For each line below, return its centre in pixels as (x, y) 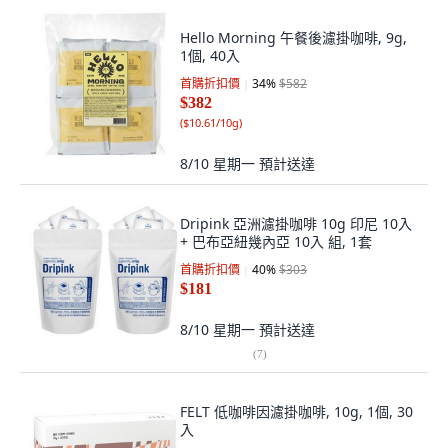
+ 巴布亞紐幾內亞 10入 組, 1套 (276, 241)
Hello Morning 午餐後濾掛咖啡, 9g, (293, 37)
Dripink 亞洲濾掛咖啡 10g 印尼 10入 (296, 223)
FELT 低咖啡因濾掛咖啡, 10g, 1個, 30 (296, 411)
